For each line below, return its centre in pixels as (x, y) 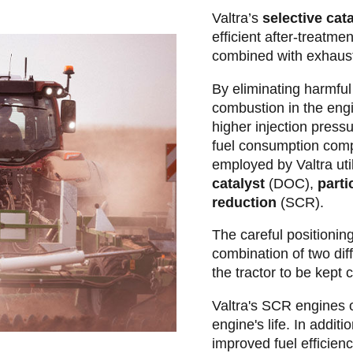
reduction (244, 202)
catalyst (238, 183)
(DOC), (291, 183)
